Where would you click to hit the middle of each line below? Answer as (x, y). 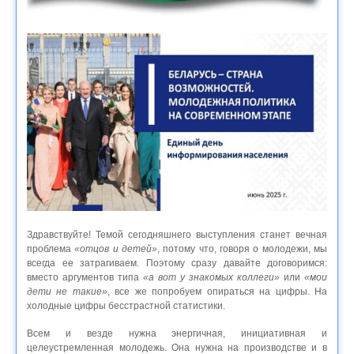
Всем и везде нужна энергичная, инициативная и (177, 333)
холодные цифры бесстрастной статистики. (126, 305)
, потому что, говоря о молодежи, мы (243, 249)
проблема (51, 249)
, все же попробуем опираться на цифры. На (217, 291)
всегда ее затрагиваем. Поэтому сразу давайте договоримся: (177, 263)
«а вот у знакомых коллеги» (211, 277)
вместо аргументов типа (85, 277)
